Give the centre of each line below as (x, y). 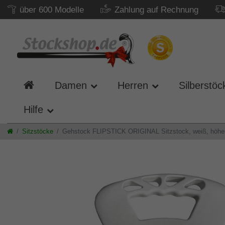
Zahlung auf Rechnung (156, 10)
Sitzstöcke (38, 131)
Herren (133, 85)
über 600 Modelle (52, 10)
